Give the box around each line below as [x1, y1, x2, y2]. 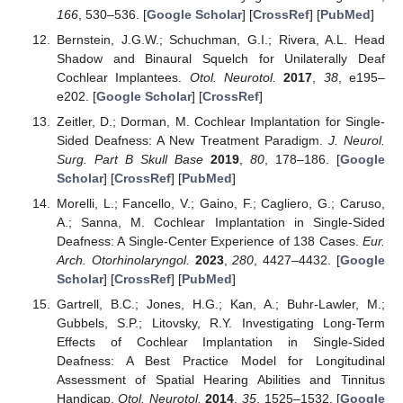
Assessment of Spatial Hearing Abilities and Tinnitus [56, 372, 385, 388]
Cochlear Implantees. [56, 70, 190, 85]
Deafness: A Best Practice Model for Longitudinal [56, 354, 385, 369]
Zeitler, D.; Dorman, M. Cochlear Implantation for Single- [56, 114, 385, 130]
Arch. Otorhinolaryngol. [56, 253, 190, 268]
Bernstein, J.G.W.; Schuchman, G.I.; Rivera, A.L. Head [56, 32, 385, 48]
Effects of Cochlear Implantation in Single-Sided [56, 335, 385, 350]
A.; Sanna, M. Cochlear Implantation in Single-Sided [56, 215, 385, 230]
